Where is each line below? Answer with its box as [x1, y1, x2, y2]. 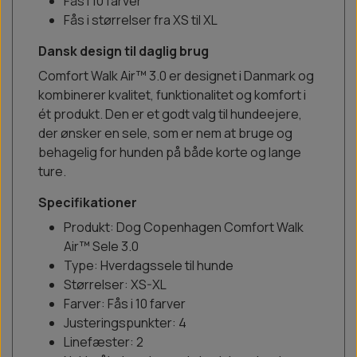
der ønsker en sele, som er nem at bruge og [38, 124, 292, 143]
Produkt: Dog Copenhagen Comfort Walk [64, 218, 304, 237]
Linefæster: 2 [64, 333, 143, 351]
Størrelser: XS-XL [64, 276, 167, 294]
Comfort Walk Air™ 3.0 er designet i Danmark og [38, 67, 314, 85]
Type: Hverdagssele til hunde [64, 257, 233, 275]
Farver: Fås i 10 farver [64, 295, 186, 313]
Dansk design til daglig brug [38, 42, 209, 61]
